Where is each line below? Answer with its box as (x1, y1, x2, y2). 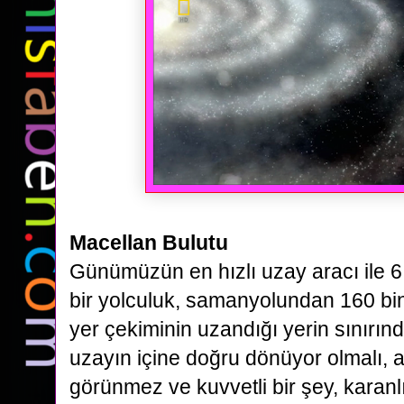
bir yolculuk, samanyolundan (69, 289, 340, 312)
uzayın (69, 346, 137, 370)
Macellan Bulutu (69, 231, 228, 254)
